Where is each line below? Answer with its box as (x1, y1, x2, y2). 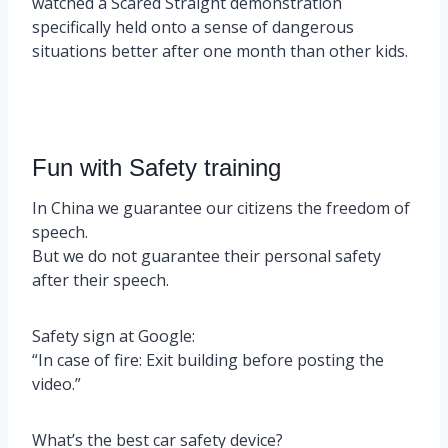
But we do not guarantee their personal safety (32, 244, 381, 267)
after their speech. (32, 268, 169, 291)
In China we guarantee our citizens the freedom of (32, 196, 410, 219)
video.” (32, 372, 81, 395)
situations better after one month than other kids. (32, 39, 408, 62)
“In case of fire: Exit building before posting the (32, 348, 384, 371)
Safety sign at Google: (32, 324, 195, 347)
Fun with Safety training (32, 153, 281, 181)
